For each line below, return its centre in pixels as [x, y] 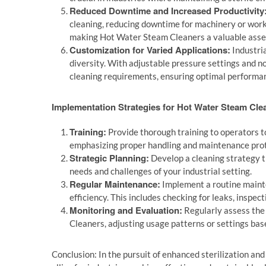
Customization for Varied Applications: [150, 50]
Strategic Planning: [109, 158]
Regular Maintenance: [115, 184]
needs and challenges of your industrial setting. [161, 171]
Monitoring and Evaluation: [126, 210]
